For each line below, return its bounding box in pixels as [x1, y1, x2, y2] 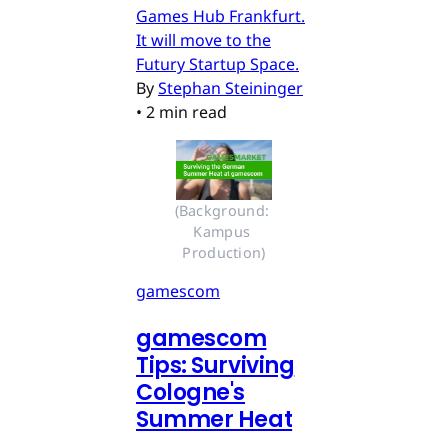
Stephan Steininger [158, 77, 303, 100]
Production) [182, 243, 266, 263]
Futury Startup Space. [136, 53, 299, 76]
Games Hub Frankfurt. [136, 5, 305, 28]
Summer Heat [136, 404, 293, 436]
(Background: [174, 201, 270, 221]
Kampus [193, 222, 251, 242]
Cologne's [136, 377, 246, 409]
